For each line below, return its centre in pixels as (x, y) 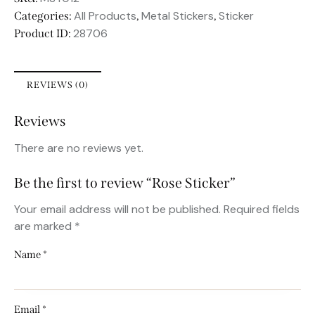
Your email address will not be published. (117, 210)
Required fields (262, 210)
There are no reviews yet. (79, 148)
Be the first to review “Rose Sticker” (125, 183)
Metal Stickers (178, 15)
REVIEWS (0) (58, 84)
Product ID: (44, 33)
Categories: (44, 15)
